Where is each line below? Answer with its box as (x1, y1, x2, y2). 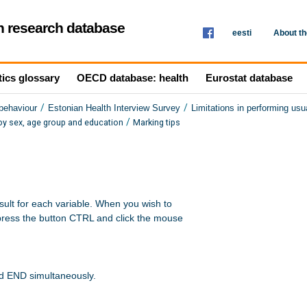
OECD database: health (77, 72, 188, 84)
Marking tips (133, 117, 180, 128)
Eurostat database (206, 72, 293, 84)
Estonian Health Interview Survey (48, 103, 180, 113)
